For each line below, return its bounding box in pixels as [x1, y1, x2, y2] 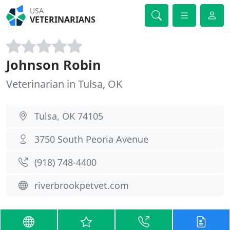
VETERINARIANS [30, 14, 96, 25]
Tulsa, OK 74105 [34, 110, 103, 122]
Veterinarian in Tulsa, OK [6, 77, 122, 91]
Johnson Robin [6, 56, 101, 73]
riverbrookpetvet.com [34, 179, 129, 191]
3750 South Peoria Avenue [34, 133, 148, 145]
